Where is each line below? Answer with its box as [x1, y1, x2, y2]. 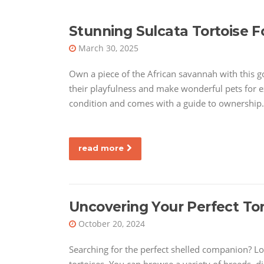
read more [78, 143, 124, 153]
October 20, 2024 [78, 218, 145, 230]
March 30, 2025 [78, 42, 138, 54]
